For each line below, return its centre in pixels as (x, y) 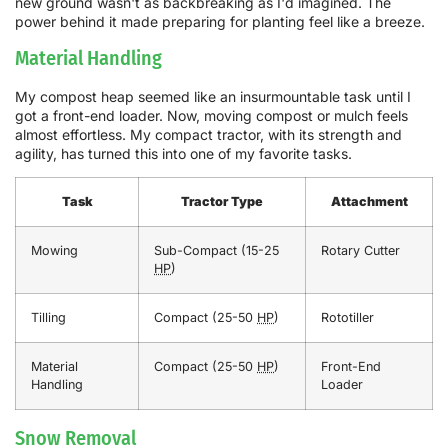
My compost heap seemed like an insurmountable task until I (213, 96)
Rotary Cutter (360, 251)
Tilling (48, 318)
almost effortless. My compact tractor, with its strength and (208, 134)
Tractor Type (222, 202)
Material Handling (88, 58)
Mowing (54, 251)
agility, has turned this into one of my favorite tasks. (183, 153)
